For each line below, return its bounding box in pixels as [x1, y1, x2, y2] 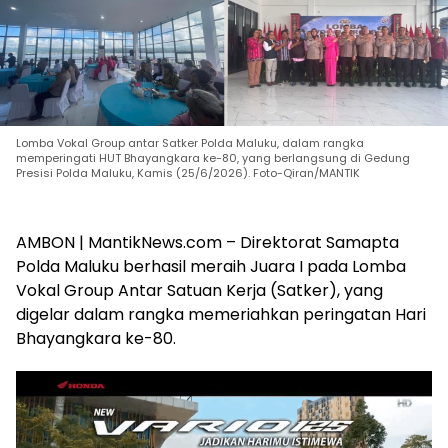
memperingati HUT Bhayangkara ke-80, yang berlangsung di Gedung [16, 150, 410, 166]
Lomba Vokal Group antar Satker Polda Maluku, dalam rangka [16, 135, 364, 151]
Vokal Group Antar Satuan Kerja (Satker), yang [16, 279, 383, 302]
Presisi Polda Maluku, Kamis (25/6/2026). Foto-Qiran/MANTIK [16, 165, 360, 181]
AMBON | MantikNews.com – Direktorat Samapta [16, 231, 399, 254]
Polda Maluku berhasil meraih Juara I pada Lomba [16, 255, 406, 278]
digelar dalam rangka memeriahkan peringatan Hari [16, 303, 426, 326]
